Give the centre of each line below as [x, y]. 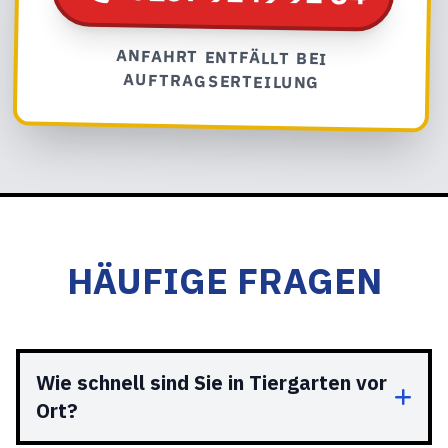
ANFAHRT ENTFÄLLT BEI [222, 57]
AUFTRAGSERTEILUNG [221, 81]
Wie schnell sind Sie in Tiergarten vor [211, 382]
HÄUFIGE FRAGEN [224, 280]
